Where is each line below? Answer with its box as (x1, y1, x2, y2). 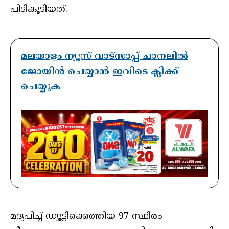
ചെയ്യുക (21, 81, 61, 94)
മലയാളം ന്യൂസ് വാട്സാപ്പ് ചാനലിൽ (21, 51, 188, 63)
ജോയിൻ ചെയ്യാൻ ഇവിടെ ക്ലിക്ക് (21, 66, 178, 78)
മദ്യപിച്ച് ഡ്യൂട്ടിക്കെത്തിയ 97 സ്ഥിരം (10, 211, 162, 223)
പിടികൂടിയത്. (10, 4, 67, 16)
